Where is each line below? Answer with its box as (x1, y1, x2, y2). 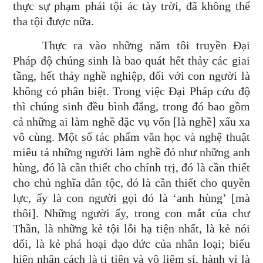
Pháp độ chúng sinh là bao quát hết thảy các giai (13, 54, 250, 67)
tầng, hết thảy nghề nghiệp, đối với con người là (13, 69, 250, 82)
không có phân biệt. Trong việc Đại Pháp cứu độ (13, 85, 250, 97)
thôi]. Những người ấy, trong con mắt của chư (13, 207, 250, 220)
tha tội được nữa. (13, 15, 95, 28)
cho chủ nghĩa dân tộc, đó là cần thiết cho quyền (13, 176, 250, 189)
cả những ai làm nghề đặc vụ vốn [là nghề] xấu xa (13, 115, 250, 128)
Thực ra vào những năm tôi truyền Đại (42, 39, 250, 52)
